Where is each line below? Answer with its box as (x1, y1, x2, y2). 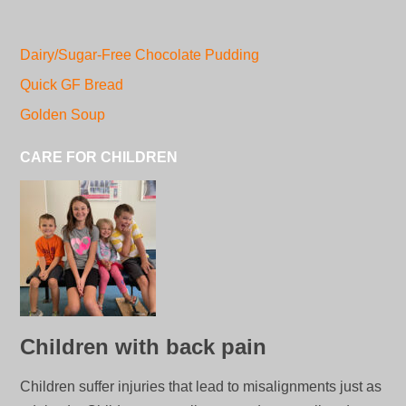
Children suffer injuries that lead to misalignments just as (20, 379, 382, 394)
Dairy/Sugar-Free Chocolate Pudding (20, 47, 260, 63)
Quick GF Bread (20, 77, 124, 92)
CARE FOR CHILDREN (20, 150, 179, 165)
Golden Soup (20, 107, 106, 122)
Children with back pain (20, 334, 267, 359)
